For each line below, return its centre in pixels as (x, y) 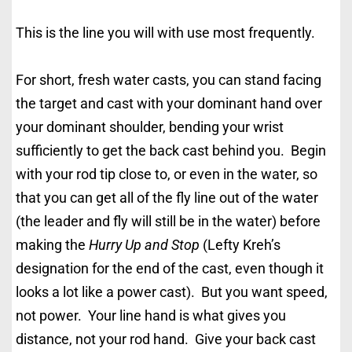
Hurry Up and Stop (146, 245)
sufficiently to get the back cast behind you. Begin (171, 151)
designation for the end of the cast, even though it (170, 269)
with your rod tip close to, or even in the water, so (167, 174)
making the (52, 245)
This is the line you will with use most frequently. (167, 33)
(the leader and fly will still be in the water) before (168, 222)
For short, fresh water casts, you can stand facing (169, 80)
